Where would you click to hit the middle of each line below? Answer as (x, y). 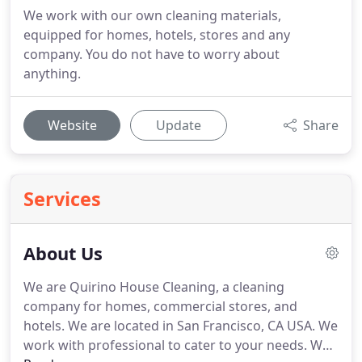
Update (179, 125)
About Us (63, 253)
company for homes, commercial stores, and (160, 306)
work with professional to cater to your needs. (165, 345)
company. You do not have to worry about (152, 54)
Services (62, 199)
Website (72, 125)
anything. (52, 74)
